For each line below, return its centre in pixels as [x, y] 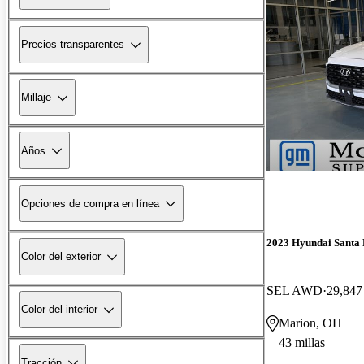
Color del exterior [61, 257]
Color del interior [59, 310]
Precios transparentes [73, 45]
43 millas [302, 342]
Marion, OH [310, 323]
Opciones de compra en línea [90, 203]
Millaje [36, 97]
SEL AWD [295, 290]
